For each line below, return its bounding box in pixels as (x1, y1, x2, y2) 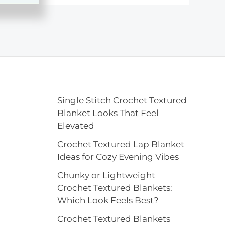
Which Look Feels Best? (57, 195, 159, 206)
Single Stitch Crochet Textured (57, 95, 187, 106)
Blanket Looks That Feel (57, 108, 159, 119)
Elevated (57, 121, 94, 131)
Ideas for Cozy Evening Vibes (57, 152, 179, 162)
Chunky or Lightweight (57, 170, 155, 181)
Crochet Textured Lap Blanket (57, 139, 184, 150)
